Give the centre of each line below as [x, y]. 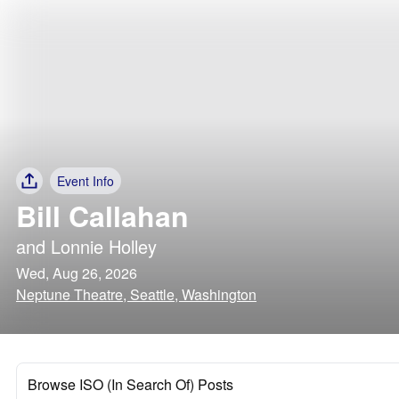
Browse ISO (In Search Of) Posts [130, 384]
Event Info [85, 181]
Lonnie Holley [104, 246]
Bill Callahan [102, 216]
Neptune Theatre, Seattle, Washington [136, 294]
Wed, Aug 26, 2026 [77, 273]
